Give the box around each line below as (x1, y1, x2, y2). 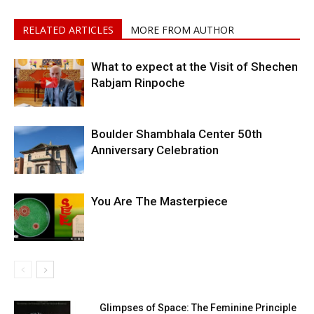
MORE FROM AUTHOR (130, 22, 234, 36)
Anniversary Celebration (91, 142, 219, 157)
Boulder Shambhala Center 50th (91, 126, 262, 141)
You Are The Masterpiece (91, 193, 228, 208)
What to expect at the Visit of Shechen (91, 59, 298, 74)
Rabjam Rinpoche (91, 75, 185, 90)
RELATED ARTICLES (22, 22, 114, 36)
